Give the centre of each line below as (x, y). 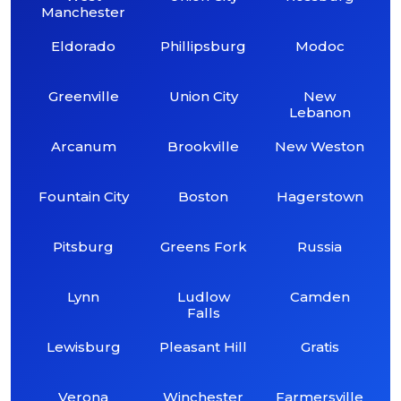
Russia (320, 246)
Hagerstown (320, 196)
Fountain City (83, 196)
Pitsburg (84, 246)
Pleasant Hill (204, 346)
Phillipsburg (204, 46)
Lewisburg (83, 346)
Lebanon (320, 112)
